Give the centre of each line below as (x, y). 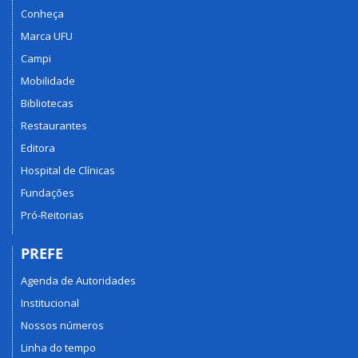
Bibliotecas (47, 103)
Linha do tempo (58, 348)
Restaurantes (54, 125)
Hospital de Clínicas (68, 170)
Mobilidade (48, 80)
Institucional (50, 303)
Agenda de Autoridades (78, 280)
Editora (38, 147)
